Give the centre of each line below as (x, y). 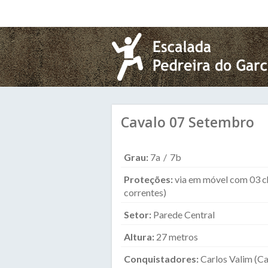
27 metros (177, 237)
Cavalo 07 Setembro (188, 122)
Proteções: (149, 179)
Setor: (138, 214)
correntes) (145, 192)
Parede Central (184, 214)
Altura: (140, 237)
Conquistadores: (162, 259)
